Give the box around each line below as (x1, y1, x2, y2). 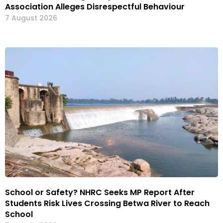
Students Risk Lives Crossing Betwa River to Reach (5, 197, 210, 209)
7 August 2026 (5, 12, 57, 23)
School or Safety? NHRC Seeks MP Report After (5, 186, 195, 198)
